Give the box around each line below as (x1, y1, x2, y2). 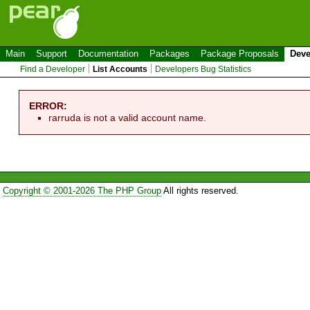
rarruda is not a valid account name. (48, 111, 207, 123)
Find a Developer (20, 64, 86, 74)
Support (36, 48, 67, 59)
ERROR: (29, 100, 68, 111)
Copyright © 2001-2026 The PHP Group (2, 185, 161, 197)
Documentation (78, 48, 138, 59)
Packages (149, 48, 190, 59)
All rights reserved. (161, 185, 239, 197)
